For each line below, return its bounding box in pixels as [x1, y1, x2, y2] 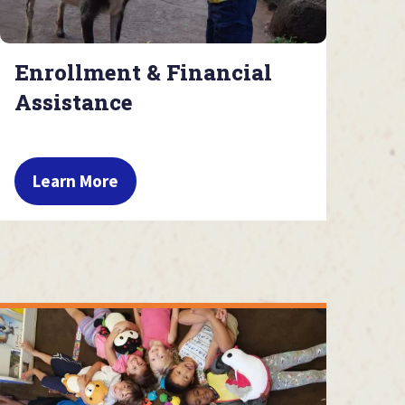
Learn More [33, 169, 119, 192]
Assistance [14, 87, 134, 117]
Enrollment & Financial [14, 57, 273, 87]
